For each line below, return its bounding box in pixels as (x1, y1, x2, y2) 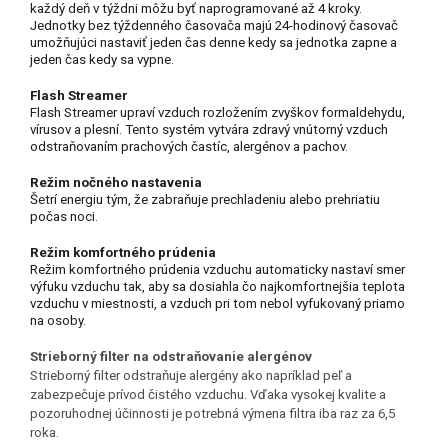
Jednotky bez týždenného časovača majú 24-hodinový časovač (30, 17, 398, 33)
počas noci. (30, 208, 98, 224)
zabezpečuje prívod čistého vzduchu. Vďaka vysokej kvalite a (30, 386, 386, 402)
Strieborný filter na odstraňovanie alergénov (30, 348, 312, 364)
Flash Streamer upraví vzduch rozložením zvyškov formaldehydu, (30, 104, 405, 120)
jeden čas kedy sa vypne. (30, 51, 174, 67)
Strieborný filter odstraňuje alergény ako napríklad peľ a (30, 367, 352, 383)
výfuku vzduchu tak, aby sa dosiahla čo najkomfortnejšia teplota (30, 278, 405, 294)
